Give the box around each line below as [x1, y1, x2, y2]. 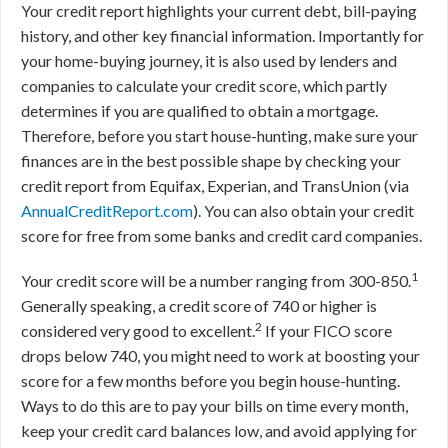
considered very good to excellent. [21, 321, 255, 341]
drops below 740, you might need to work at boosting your [21, 346, 420, 366]
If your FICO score [262, 321, 392, 341]
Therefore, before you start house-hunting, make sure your [21, 126, 418, 146]
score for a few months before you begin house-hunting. [21, 371, 400, 391]
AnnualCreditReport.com [21, 201, 193, 221]
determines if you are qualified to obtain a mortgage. [21, 101, 378, 121]
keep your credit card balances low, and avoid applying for [21, 421, 417, 441]
